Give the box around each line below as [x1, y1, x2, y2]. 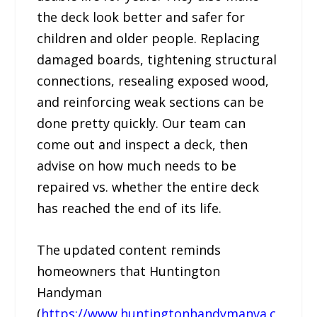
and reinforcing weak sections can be [37, 93, 265, 111]
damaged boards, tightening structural [37, 51, 277, 69]
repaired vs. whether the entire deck [37, 178, 260, 196]
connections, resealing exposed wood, [37, 72, 270, 90]
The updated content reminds [37, 241, 221, 258]
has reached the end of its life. [37, 200, 222, 217]
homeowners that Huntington [37, 262, 221, 279]
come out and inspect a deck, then [37, 136, 248, 154]
